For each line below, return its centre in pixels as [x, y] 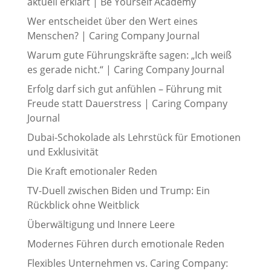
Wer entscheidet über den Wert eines [112, 21]
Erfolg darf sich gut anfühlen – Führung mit [124, 89]
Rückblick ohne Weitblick [83, 205]
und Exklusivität [63, 152]
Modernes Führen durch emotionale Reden [126, 244]
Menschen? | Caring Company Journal [113, 36]
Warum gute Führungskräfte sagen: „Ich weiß [129, 55]
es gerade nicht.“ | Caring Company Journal [126, 70]
